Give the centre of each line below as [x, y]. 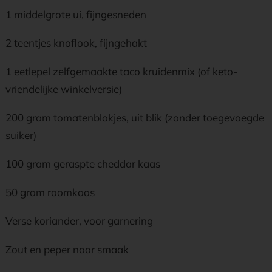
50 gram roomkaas [50, 192]
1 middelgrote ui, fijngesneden [76, 14]
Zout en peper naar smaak [67, 249]
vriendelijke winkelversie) [64, 89]
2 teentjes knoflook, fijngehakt [76, 43]
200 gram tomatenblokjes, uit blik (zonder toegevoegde [135, 117]
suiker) [21, 135]
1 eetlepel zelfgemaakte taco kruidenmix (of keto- [121, 71]
